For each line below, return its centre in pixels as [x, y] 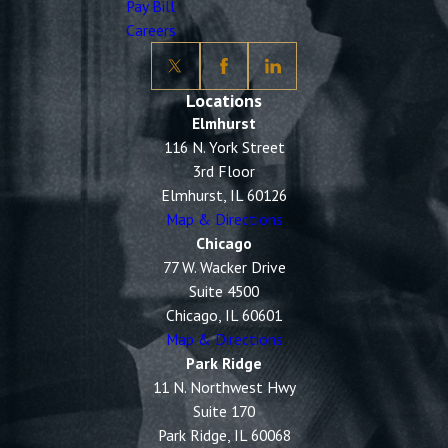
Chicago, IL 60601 [224, 315]
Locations [224, 101]
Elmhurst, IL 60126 [224, 195]
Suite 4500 [224, 291]
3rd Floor [224, 171]
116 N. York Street [224, 147]
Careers [150, 29]
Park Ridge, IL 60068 [224, 435]
